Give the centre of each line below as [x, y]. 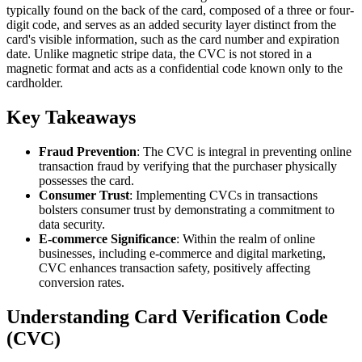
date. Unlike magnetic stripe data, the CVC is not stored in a [159, 54]
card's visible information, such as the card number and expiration [173, 39]
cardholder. [35, 83]
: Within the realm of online [246, 238]
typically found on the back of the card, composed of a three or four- [180, 10]
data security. [72, 224]
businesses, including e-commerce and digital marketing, [182, 253]
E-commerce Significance [107, 238]
